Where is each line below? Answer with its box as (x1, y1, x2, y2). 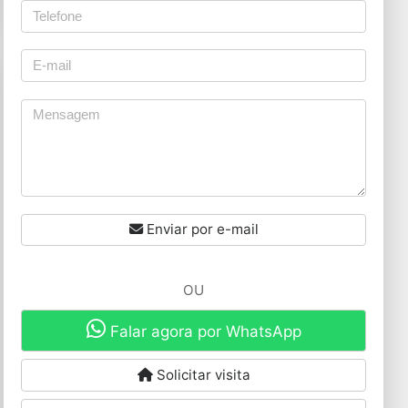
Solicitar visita (152, 366, 250, 384)
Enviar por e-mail (142, 220, 259, 239)
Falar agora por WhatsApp (105, 321, 301, 341)
